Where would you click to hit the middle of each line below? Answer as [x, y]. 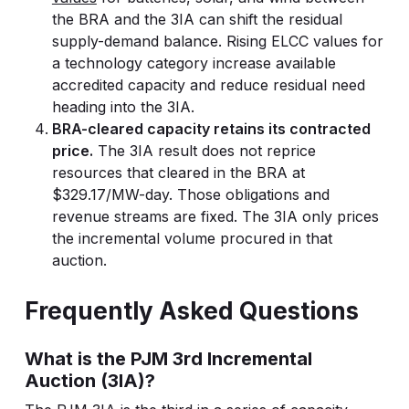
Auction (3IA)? [89, 381]
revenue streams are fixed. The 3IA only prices [215, 216]
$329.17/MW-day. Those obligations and [190, 194]
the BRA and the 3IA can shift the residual [197, 19]
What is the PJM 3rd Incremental [168, 359]
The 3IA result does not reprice [204, 151]
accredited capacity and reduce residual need [208, 85]
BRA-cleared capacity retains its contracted [211, 129]
